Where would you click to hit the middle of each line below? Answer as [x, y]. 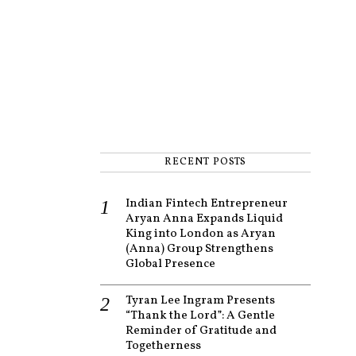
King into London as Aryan [201, 234]
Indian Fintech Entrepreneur [207, 203]
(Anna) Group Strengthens [199, 249]
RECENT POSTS [205, 162]
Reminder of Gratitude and [201, 331]
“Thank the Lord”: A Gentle [200, 315]
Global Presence [170, 264]
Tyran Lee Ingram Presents [200, 300]
